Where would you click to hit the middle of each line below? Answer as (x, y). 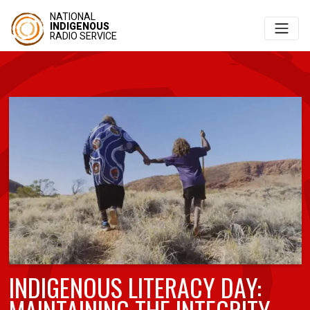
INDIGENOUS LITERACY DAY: (135, 286)
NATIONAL (73, 17)
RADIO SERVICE (83, 36)
